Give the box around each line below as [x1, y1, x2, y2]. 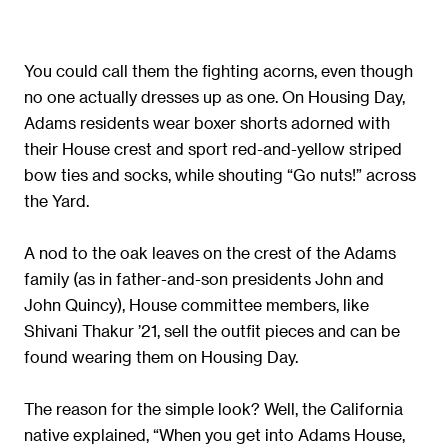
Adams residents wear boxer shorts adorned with [24, 113, 390, 133]
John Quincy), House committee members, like [24, 295, 369, 315]
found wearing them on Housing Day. [24, 347, 298, 367]
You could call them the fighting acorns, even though [24, 61, 413, 81]
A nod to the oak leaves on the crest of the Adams [24, 243, 396, 263]
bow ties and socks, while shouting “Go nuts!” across [24, 165, 416, 185]
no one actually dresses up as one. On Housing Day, [24, 87, 405, 107]
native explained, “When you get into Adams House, [24, 425, 405, 445]
